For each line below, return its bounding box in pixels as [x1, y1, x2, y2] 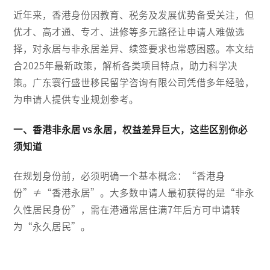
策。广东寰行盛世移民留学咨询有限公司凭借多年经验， [13, 77, 255, 87]
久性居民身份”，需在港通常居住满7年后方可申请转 [13, 205, 241, 215]
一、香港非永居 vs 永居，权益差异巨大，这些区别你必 [13, 124, 248, 134]
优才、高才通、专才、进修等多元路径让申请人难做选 [13, 27, 245, 37]
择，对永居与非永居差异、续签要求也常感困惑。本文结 [13, 43, 255, 54]
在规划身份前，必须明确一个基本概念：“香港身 [13, 171, 226, 181]
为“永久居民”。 [13, 222, 91, 232]
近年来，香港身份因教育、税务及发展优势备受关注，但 [13, 10, 255, 20]
